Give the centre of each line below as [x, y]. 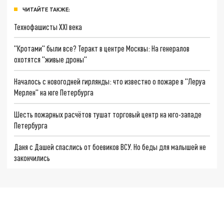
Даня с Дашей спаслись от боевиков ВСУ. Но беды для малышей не [110, 147]
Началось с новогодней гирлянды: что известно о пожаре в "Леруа [110, 81]
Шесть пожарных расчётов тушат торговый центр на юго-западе [108, 114]
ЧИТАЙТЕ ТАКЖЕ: [46, 9]
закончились [32, 158]
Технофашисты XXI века [48, 26]
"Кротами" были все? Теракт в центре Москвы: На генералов [102, 48]
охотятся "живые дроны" [51, 59]
